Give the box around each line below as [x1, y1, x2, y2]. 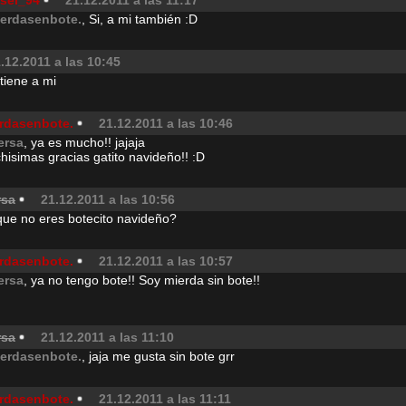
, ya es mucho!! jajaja [24, 135, 145, 150]
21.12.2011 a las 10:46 [99, 116, 233, 130]
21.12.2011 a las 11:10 [41, 330, 174, 344]
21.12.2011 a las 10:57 [99, 254, 233, 268]
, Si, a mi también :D [82, 12, 198, 26]
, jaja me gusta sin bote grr [82, 349, 235, 363]
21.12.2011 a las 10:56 [41, 192, 175, 207]
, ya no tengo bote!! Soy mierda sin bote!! [24, 273, 260, 287]
